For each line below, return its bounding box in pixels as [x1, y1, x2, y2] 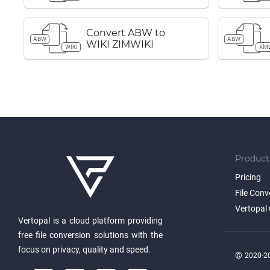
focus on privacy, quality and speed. [18, 245, 151, 254]
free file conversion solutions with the [18, 230, 163, 240]
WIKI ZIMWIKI [86, 39, 154, 50]
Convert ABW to [86, 27, 165, 39]
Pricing [235, 172, 261, 182]
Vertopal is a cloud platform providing [18, 216, 163, 225]
